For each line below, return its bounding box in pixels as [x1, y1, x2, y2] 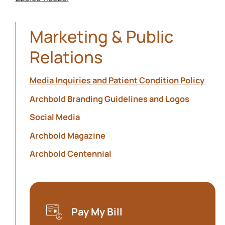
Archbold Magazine [29, 129, 105, 141]
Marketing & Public [29, 25, 173, 48]
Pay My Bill [71, 204, 123, 218]
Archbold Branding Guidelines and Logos [29, 92, 189, 104]
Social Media [29, 111, 80, 123]
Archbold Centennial [29, 147, 111, 159]
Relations [29, 45, 102, 68]
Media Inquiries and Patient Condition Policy [29, 74, 204, 86]
